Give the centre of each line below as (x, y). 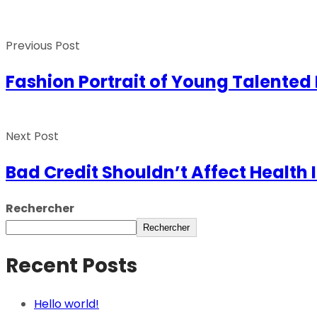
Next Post (32, 136)
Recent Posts (71, 265)
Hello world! (67, 304)
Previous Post (43, 45)
